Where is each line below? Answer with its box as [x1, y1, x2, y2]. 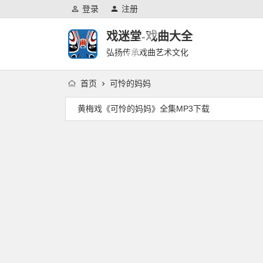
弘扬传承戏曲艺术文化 [106, 48, 188, 57]
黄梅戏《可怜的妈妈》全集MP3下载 [77, 104, 210, 113]
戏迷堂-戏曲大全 [106, 30, 193, 43]
